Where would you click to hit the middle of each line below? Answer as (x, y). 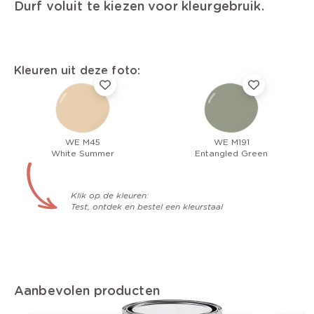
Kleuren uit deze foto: (77, 71)
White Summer (83, 153)
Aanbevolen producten (87, 291)
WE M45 (83, 142)
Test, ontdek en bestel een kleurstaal (146, 207)
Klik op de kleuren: (109, 196)
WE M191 (231, 142)
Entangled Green (231, 153)
